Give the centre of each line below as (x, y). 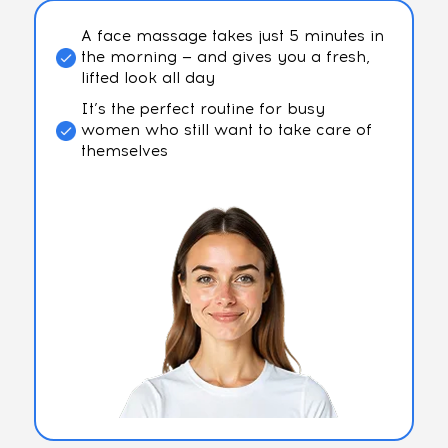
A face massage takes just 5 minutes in (232, 36)
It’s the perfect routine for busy (203, 109)
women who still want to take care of (226, 130)
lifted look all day (148, 78)
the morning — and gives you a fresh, (225, 57)
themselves (124, 151)
